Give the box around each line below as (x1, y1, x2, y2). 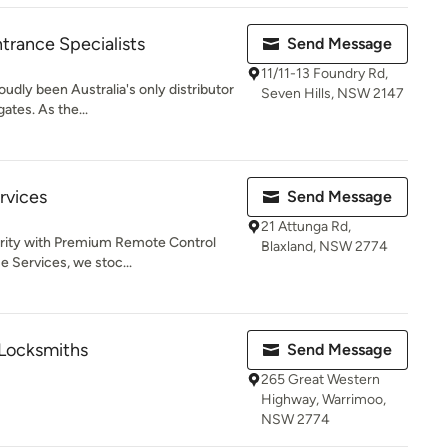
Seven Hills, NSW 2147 (261, 85, 404, 102)
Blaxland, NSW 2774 (261, 238, 388, 255)
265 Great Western (261, 371, 380, 388)
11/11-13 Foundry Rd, (261, 65, 388, 82)
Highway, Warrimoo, (261, 391, 386, 408)
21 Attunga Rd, (261, 218, 351, 235)
